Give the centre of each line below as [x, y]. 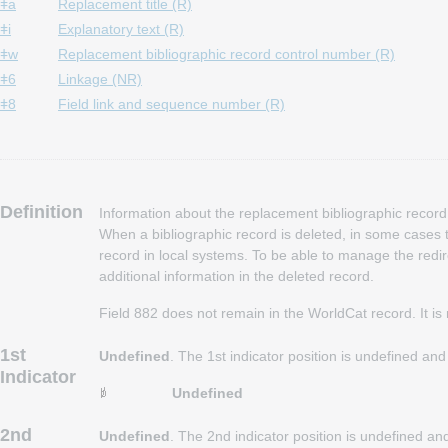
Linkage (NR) [100, 79]
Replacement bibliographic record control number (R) [226, 54]
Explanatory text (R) [121, 29]
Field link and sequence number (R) [171, 104]
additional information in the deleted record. [236, 276]
